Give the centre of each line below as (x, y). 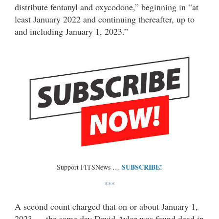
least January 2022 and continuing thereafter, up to (105, 19)
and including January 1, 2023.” (71, 32)
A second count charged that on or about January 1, (106, 207)
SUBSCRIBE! (142, 167)
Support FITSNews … (89, 167)
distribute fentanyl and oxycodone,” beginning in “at (107, 7)
